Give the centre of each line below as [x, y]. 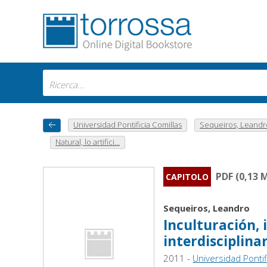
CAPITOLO [187, 177]
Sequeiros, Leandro [207, 208]
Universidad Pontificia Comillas [128, 125]
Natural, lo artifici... [88, 142]
